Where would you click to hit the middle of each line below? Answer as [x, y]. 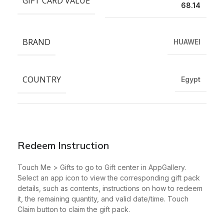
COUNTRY [42, 80]
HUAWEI [187, 41]
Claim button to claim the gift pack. [74, 209]
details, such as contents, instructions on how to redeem [110, 188]
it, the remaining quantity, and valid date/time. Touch [103, 198]
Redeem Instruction [63, 145]
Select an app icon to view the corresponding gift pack [109, 177]
